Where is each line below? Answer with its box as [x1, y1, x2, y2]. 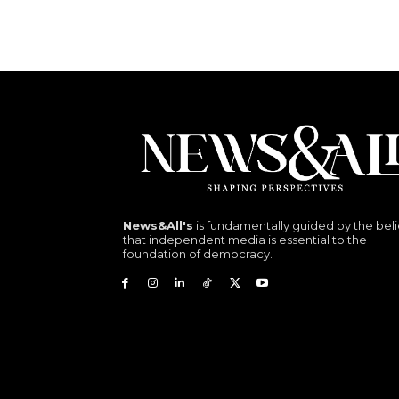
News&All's [123, 218, 193, 233]
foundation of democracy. [123, 247, 273, 262]
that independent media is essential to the [123, 232, 367, 248]
